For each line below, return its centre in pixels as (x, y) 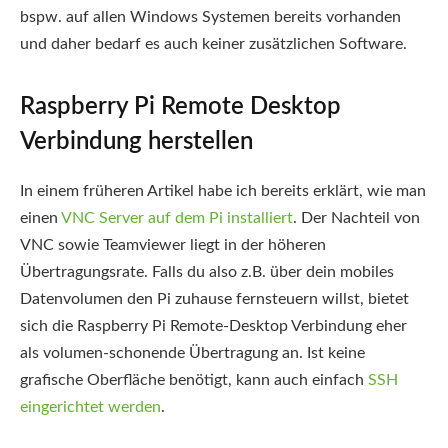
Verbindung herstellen (136, 142)
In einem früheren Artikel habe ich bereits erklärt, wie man (223, 190)
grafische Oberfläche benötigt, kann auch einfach (194, 379)
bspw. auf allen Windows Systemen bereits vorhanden (210, 16)
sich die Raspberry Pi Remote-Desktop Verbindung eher (213, 325)
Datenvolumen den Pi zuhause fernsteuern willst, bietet (214, 298)
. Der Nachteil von (356, 217)
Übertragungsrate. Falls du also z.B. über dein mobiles (207, 271)
